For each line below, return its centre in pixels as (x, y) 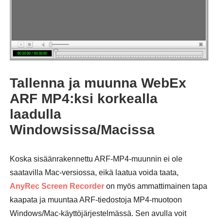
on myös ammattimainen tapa (156, 186)
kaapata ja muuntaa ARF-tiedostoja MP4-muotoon (96, 200)
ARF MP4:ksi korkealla (84, 99)
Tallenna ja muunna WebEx (98, 83)
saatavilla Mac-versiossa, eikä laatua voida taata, (94, 173)
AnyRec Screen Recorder (57, 186)
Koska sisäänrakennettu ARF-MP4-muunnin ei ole (96, 159)
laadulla (36, 114)
